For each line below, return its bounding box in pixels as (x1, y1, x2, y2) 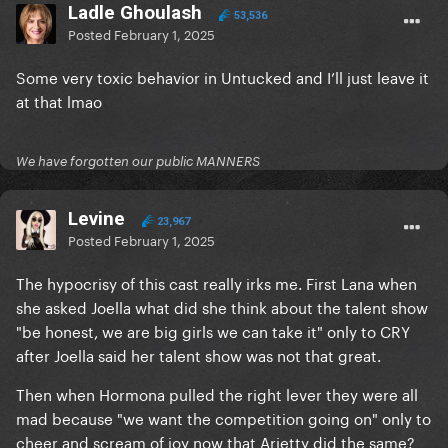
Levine (68, 207, 125, 231)
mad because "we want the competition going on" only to (16, 405, 431, 430)
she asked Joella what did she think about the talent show (16, 294, 428, 319)
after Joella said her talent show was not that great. (16, 342, 381, 367)
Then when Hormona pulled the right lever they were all (16, 381, 418, 406)
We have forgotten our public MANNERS (16, 153, 260, 170)
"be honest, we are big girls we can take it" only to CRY (16, 318, 410, 343)
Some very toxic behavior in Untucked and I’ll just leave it (16, 64, 429, 89)
